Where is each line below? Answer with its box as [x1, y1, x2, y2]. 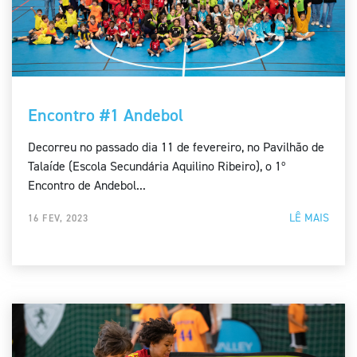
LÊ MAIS [289, 210, 329, 226]
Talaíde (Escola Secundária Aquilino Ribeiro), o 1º [28, 158, 285, 175]
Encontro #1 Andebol [28, 104, 183, 127]
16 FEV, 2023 [28, 212, 89, 226]
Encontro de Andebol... [28, 177, 146, 194]
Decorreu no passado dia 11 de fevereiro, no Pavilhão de [28, 139, 324, 156]
